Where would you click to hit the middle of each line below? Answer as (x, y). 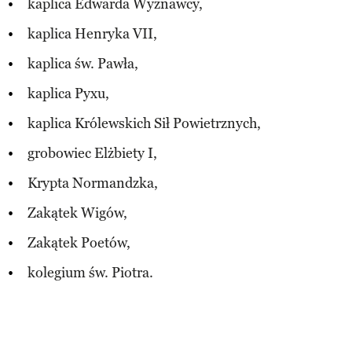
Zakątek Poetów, (79, 242)
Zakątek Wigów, (77, 213)
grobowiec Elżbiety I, (92, 153)
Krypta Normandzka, (93, 183)
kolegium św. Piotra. (90, 272)
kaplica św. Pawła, (83, 63)
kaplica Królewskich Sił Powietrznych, (144, 123)
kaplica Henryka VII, (92, 33)
